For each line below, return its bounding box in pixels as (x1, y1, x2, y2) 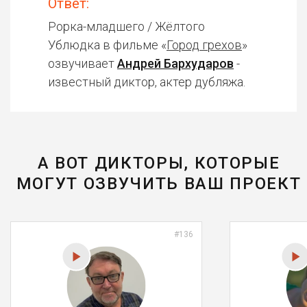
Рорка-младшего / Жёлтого (48, 19, 205, 34)
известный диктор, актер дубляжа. (48, 75, 245, 89)
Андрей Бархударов (117, 56, 234, 71)
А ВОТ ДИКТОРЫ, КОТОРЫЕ (37, 153, 280, 173)
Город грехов (167, 38, 242, 52)
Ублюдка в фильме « (48, 38, 167, 52)
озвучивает (48, 56, 117, 71)
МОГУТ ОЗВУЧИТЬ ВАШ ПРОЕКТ (16, 174, 302, 193)
